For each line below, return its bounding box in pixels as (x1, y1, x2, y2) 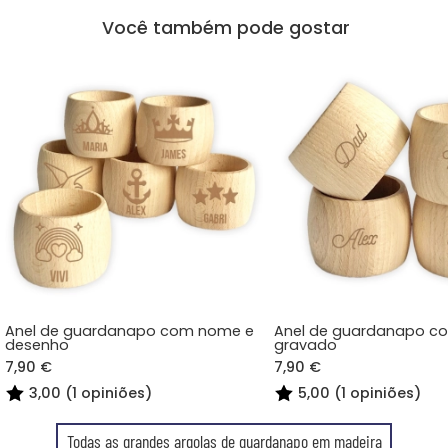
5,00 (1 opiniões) (298, 382, 422, 403)
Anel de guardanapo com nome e (5, 321, 255, 342)
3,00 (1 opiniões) (29, 382, 153, 403)
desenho (5, 335, 70, 356)
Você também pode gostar (101, 15, 350, 40)
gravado (274, 335, 338, 356)
